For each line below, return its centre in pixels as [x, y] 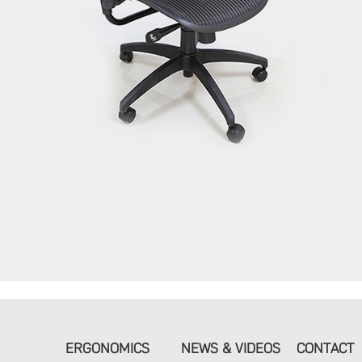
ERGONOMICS [108, 348]
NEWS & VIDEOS [230, 348]
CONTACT [325, 348]
